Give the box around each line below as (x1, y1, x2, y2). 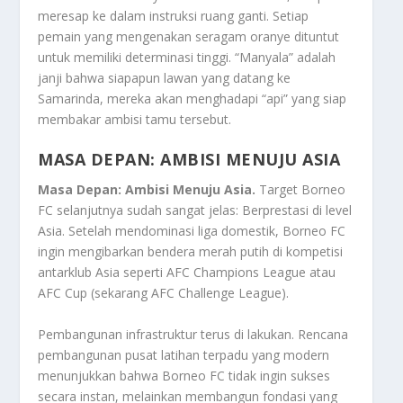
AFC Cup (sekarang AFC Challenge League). (38, 284, 290, 302)
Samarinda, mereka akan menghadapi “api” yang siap (38, 89, 347, 107)
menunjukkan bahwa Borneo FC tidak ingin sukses (38, 366, 331, 384)
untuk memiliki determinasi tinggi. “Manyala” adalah (38, 48, 336, 66)
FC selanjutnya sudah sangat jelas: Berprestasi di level (38, 201, 353, 219)
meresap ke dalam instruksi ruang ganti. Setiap (38, 6, 309, 24)
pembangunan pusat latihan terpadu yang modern (38, 345, 330, 363)
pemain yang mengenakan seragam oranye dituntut (38, 27, 340, 45)
